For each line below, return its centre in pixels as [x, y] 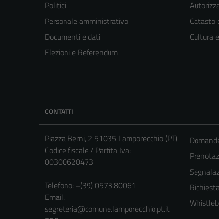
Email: [55, 197]
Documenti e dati [73, 36]
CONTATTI [59, 111]
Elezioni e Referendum [81, 52]
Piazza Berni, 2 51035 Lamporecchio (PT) [111, 138]
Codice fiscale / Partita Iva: [88, 150]
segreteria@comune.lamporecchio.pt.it [107, 208]
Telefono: [59, 185]
